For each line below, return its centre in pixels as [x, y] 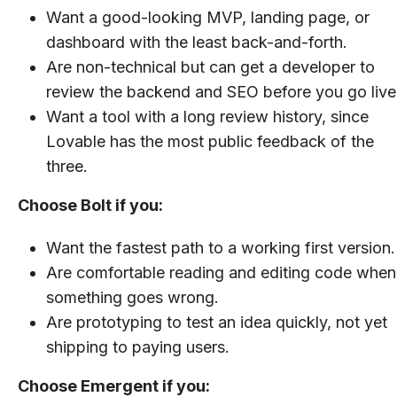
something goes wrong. [132, 297]
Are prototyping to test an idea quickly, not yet [217, 322]
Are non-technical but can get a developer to [210, 66]
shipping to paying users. [138, 346]
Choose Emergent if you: [114, 385]
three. [67, 166]
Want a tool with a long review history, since [207, 116]
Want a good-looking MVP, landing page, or [208, 17]
